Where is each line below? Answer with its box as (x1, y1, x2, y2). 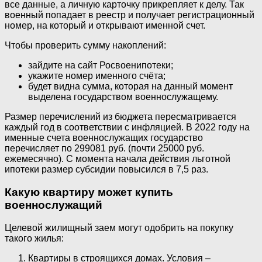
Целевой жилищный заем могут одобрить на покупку (5, 222, 233, 233)
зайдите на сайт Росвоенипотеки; (28, 60, 173, 71)
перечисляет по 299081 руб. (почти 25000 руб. (5, 143, 204, 154)
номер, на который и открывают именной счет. (5, 20, 205, 31)
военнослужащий (5, 199, 102, 211)
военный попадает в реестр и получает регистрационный (5, 10, 254, 20)
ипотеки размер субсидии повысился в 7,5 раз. (5, 164, 208, 175)
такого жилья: (5, 233, 64, 243)
